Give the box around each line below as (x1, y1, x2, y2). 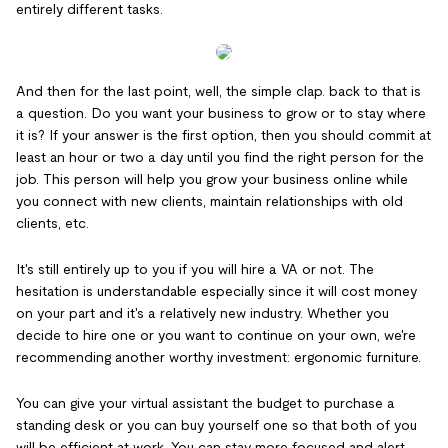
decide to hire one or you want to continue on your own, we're (16, 327, 416, 343)
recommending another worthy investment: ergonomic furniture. (16, 349, 421, 365)
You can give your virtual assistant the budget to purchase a (16, 395, 395, 411)
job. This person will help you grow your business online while (16, 171, 408, 187)
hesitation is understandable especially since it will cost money (16, 283, 417, 299)
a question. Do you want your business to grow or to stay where (16, 105, 426, 121)
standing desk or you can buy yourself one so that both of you (16, 417, 417, 433)
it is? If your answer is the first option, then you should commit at (16, 127, 431, 143)
